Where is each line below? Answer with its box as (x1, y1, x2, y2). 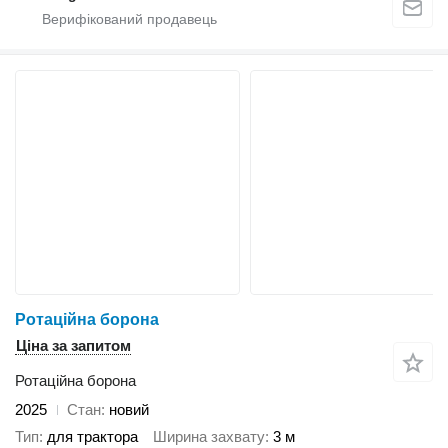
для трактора (47, 427, 138, 445)
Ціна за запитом (16, 337, 131, 355)
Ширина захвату (153, 427, 265, 445)
